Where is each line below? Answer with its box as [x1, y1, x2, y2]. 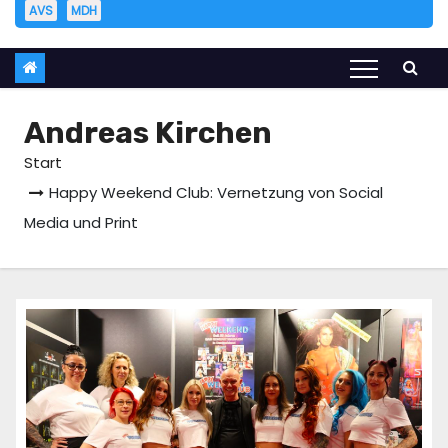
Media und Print [24, 212, 138, 234]
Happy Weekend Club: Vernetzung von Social [49, 182, 383, 204]
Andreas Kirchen [24, 115, 272, 152]
